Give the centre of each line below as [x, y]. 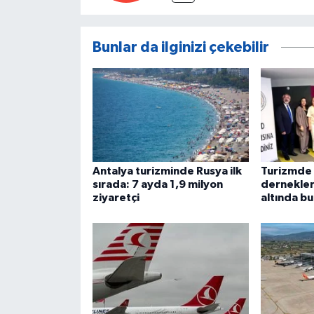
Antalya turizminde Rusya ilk [167, 171]
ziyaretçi [116, 198]
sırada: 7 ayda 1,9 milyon [157, 185]
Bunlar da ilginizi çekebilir [180, 48]
